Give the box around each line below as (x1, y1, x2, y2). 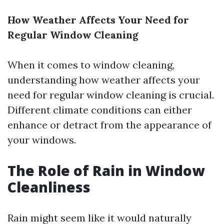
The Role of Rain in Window (7, 161, 204, 180)
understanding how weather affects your (7, 73, 200, 86)
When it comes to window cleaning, (7, 58, 174, 71)
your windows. (7, 133, 76, 146)
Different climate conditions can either (7, 103, 192, 116)
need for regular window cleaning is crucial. (7, 88, 214, 101)
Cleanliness (7, 177, 90, 196)
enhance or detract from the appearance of (7, 118, 211, 131)
